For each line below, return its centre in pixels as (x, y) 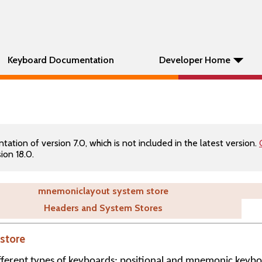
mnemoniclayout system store (103, 191)
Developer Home (195, 60)
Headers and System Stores (103, 208)
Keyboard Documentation (61, 60)
